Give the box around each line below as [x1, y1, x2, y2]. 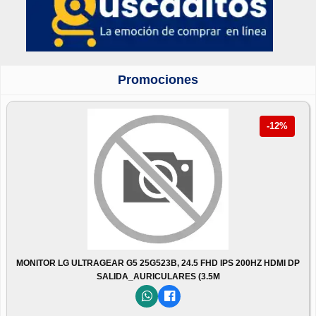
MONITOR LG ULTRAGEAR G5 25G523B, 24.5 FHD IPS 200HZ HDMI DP [16, 257, 300, 268]
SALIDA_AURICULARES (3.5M [96, 271, 220, 281]
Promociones [118, 72, 198, 87]
